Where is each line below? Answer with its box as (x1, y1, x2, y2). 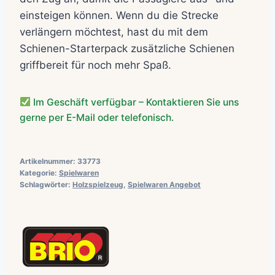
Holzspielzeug (72, 180, 123, 190)
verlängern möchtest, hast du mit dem (20, 25, 208, 38)
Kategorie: (20, 168, 59, 178)
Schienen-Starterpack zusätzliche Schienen (20, 42, 234, 55)
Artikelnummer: (20, 157, 77, 166)
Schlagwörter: (20, 180, 72, 190)
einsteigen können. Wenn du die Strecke (20, 9, 219, 21)
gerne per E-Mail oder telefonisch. (20, 111, 174, 123)
